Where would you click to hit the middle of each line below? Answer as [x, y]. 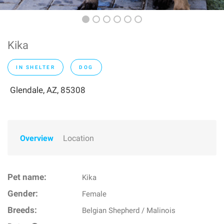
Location [78, 138]
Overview [37, 138]
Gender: [23, 194]
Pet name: [27, 177]
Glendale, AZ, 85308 [48, 90]
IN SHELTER [35, 67]
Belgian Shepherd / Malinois [129, 210]
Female [94, 194]
